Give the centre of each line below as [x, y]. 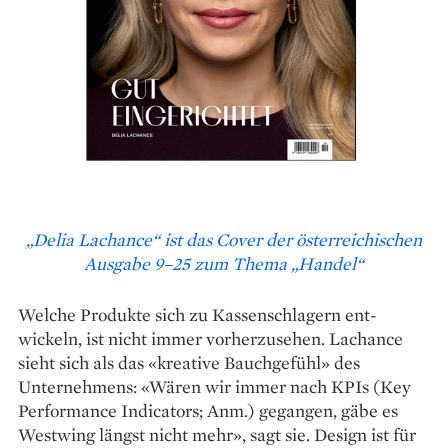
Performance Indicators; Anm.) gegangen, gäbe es [208, 410]
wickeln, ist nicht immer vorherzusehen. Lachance [210, 338]
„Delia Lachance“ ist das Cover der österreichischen [224, 239]
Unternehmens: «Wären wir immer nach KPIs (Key [214, 386]
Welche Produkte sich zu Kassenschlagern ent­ [197, 314]
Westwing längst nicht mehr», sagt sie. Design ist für [217, 434]
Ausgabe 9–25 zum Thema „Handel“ [224, 263]
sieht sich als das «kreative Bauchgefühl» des [189, 362]
